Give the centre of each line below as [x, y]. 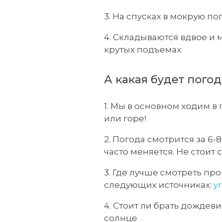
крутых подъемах [143, 50]
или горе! [125, 118]
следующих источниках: [159, 185]
